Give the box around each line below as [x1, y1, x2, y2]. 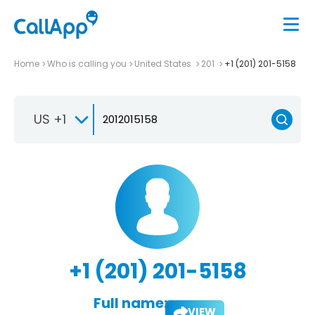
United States [134, 57, 193, 70]
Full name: [93, 292, 167, 313]
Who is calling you [47, 57, 127, 70]
